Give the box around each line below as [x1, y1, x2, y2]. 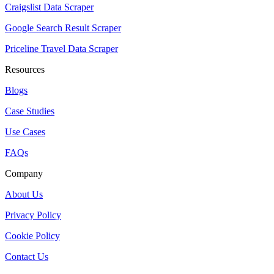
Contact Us [5, 251, 48, 262]
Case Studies [5, 105, 54, 116]
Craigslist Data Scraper [5, 1, 94, 12]
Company [5, 168, 43, 179]
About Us [5, 188, 43, 199]
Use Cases [5, 126, 45, 137]
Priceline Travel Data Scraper [5, 43, 118, 54]
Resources [5, 64, 45, 75]
